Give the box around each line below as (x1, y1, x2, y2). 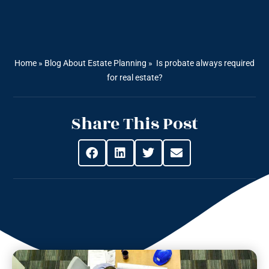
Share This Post (71, 111, 198, 138)
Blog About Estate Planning (44, 58, 147, 68)
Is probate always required (154, 58, 255, 68)
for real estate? (106, 73, 163, 83)
